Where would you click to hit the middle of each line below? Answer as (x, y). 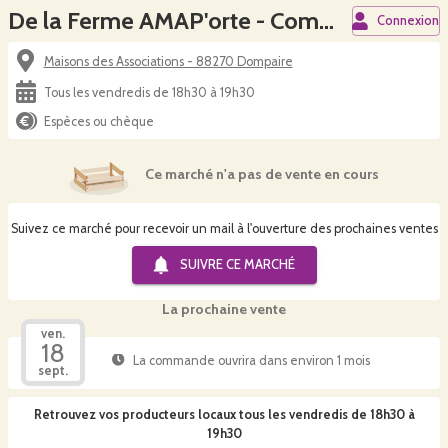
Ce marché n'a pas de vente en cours (262, 174)
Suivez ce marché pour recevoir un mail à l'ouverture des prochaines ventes (224, 228)
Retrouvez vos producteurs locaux (134, 414)
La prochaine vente (224, 308)
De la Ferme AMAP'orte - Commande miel (326, 20)
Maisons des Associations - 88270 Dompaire (168, 61)
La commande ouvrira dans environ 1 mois (251, 361)
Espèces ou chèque (98, 121)
